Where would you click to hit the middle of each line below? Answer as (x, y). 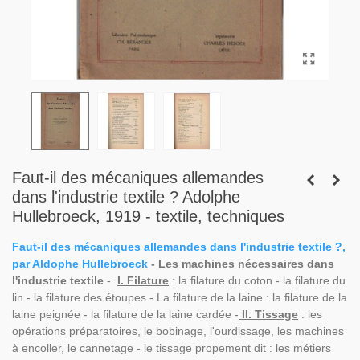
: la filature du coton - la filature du (257, 280)
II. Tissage (268, 314)
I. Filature (143, 280)
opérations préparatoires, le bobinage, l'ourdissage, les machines (178, 331)
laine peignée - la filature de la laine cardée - (125, 314)
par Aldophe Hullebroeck (80, 264)
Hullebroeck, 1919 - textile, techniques (148, 216)
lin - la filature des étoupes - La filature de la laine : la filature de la (180, 297)
